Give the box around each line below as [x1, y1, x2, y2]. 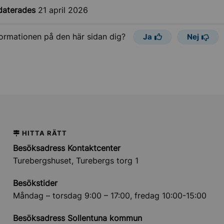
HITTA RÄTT [21, 129, 67, 137]
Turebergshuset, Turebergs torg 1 [12, 155, 138, 165]
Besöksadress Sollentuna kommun [12, 213, 142, 223]
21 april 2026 [38, 5, 88, 15]
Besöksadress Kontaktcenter [12, 143, 120, 153]
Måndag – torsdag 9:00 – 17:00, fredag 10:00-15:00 [12, 190, 206, 200]
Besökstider [12, 178, 57, 188]
